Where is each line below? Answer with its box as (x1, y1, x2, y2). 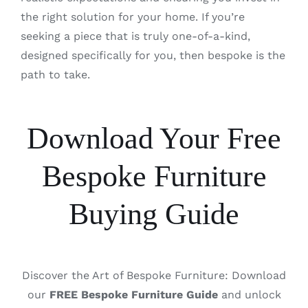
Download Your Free (27, 121, 281, 155)
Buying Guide (69, 197, 239, 231)
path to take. (20, 67, 90, 81)
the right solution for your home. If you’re (20, 10, 245, 23)
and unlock (217, 288, 281, 302)
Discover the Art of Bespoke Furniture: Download (22, 269, 286, 283)
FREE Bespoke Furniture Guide (49, 288, 218, 302)
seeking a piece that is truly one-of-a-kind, (20, 29, 250, 43)
